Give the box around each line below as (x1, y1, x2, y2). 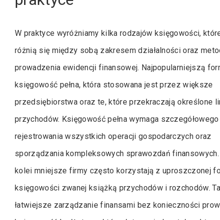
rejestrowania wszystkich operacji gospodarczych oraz (15, 132, 212, 141)
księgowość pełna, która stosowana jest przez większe (15, 80, 213, 90)
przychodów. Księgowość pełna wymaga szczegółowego (15, 114, 219, 124)
